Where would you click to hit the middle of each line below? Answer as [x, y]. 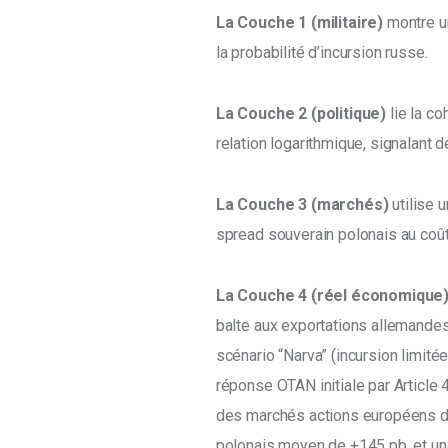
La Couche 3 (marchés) [302, 205]
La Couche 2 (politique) [301, 114]
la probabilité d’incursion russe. [323, 52]
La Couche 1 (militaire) [299, 22]
